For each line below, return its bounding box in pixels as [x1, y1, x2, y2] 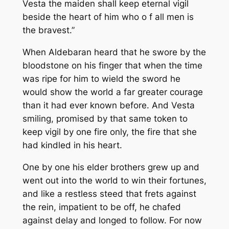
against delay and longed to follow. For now [22, 215, 202, 225]
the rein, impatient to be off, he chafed [22, 201, 181, 212]
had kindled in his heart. [22, 140, 122, 150]
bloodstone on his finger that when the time [22, 60, 202, 71]
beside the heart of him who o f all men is [22, 12, 194, 22]
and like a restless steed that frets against [22, 188, 196, 199]
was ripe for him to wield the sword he [22, 74, 180, 84]
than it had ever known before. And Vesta [22, 100, 195, 110]
